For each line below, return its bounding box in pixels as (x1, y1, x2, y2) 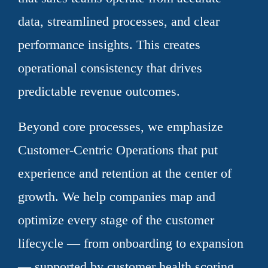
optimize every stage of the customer (18, 212, 214, 227)
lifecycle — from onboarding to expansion (18, 235, 243, 251)
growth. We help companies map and (18, 188, 215, 204)
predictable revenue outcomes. (18, 83, 180, 99)
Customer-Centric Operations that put (18, 142, 218, 157)
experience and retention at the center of (18, 165, 232, 181)
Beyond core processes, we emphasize (18, 118, 223, 134)
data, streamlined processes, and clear (18, 13, 220, 29)
